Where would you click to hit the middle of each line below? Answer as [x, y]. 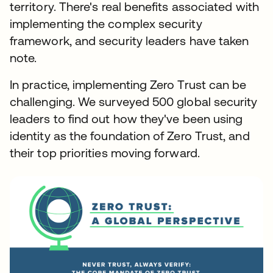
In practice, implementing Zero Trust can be [128, 84]
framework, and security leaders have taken [129, 41]
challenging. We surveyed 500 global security [134, 101]
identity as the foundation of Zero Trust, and [130, 136]
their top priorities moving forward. [105, 153]
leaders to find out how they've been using [126, 119]
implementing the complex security [106, 23]
